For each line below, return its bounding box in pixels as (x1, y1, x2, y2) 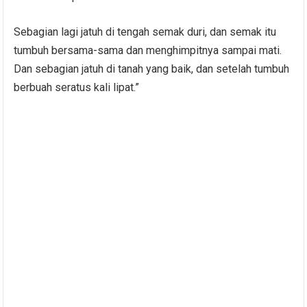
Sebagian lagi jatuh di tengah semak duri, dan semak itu (14, 25, 277, 38)
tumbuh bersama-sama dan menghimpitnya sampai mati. (14, 43, 282, 57)
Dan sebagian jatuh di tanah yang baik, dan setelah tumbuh (14, 62, 290, 75)
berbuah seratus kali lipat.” (14, 80, 140, 94)
